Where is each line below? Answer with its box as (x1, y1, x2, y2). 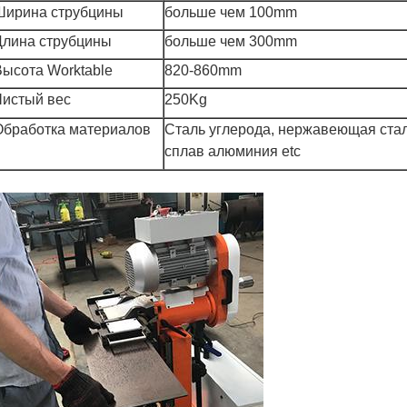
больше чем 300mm (164, 34, 297, 49)
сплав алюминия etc (164, 144, 301, 159)
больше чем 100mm (164, 5, 297, 20)
